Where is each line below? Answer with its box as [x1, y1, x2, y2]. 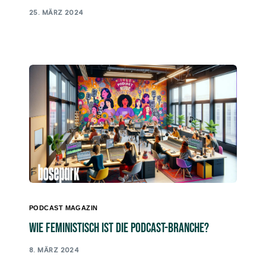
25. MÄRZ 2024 [29, 8, 84, 17]
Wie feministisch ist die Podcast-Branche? [29, 220, 209, 237]
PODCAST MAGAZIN [29, 204, 98, 212]
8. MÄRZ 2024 [29, 245, 80, 254]
